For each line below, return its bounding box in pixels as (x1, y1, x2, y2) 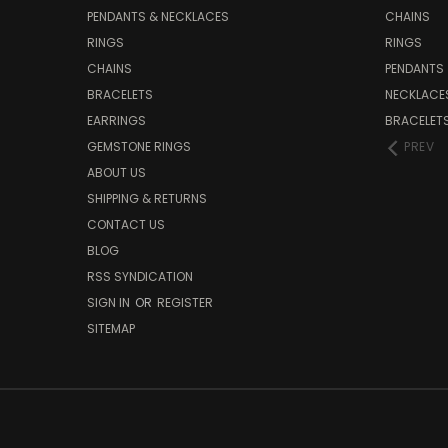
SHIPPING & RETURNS (87, 190, 207, 208)
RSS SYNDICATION (87, 268, 193, 286)
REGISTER (157, 294, 213, 312)
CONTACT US (87, 216, 165, 234)
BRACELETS (87, 86, 153, 104)
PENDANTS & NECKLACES (87, 8, 229, 26)
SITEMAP (87, 320, 135, 338)
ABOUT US (87, 164, 146, 182)
